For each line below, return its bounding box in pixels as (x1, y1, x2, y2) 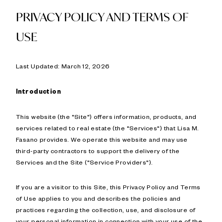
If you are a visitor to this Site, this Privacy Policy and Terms (16, 182, 201, 191)
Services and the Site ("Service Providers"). (16, 158, 153, 166)
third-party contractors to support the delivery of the (16, 147, 180, 155)
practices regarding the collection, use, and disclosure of (16, 205, 196, 214)
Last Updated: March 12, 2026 (16, 62, 110, 70)
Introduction (16, 87, 61, 95)
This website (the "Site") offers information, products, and (16, 112, 197, 120)
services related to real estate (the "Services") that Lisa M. (16, 124, 199, 132)
